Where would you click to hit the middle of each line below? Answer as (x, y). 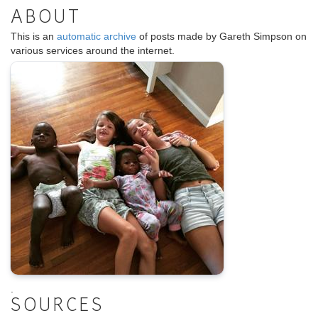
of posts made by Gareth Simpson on (221, 37)
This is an (34, 37)
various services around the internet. (93, 51)
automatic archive (97, 37)
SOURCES (57, 307)
